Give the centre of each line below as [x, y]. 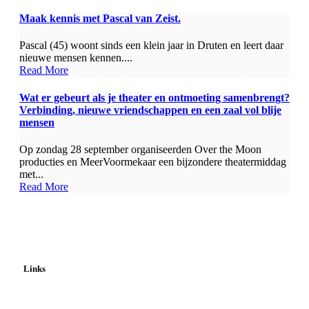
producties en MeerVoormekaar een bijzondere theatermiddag [153, 161]
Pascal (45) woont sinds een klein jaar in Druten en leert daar [151, 46]
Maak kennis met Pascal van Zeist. [100, 19]
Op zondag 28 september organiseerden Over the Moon [140, 149]
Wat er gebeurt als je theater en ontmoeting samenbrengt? [154, 97]
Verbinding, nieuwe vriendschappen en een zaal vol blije [150, 110]
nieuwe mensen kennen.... [76, 58]
